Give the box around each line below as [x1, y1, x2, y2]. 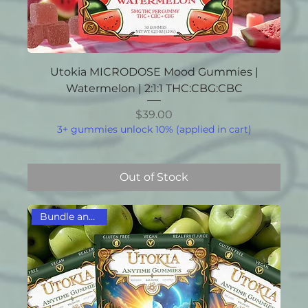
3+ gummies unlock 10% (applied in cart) [56, 123, 252, 136]
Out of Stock [120, 170, 188, 184]
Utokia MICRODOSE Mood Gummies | [49, 65, 258, 78]
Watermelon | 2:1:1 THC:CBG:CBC [65, 81, 243, 95]
